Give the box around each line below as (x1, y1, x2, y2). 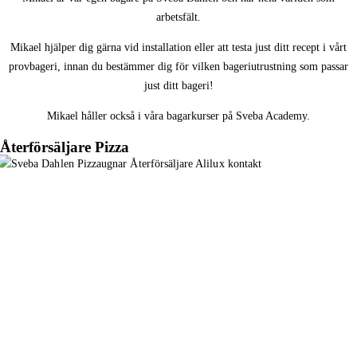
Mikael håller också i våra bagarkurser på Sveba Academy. (47, 110, 310, 123)
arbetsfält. (156, 11, 201, 24)
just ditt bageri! (143, 80, 214, 92)
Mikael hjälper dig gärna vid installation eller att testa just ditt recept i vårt (10, 41, 347, 54)
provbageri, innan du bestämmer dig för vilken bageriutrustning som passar (9, 61, 348, 73)
